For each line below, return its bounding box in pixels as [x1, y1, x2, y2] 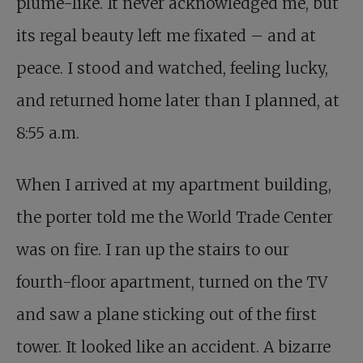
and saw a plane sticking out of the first [16, 305, 317, 325]
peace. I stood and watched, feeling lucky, [16, 58, 328, 79]
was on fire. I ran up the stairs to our [16, 240, 289, 260]
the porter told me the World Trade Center [16, 207, 333, 228]
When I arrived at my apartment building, [16, 175, 331, 195]
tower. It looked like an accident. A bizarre [16, 337, 331, 357]
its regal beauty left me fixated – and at [16, 26, 316, 46]
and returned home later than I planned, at [16, 91, 340, 111]
